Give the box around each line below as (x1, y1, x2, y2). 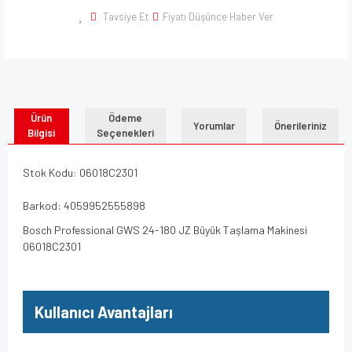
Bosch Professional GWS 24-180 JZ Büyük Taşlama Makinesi (23, 222, 307, 236)
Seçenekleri (96, 126, 154, 140)
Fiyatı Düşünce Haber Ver (162, 9, 273, 23)
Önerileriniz (273, 119, 327, 132)
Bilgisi (27, 126, 55, 140)
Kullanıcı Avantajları (35, 302, 173, 321)
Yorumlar (192, 119, 235, 132)
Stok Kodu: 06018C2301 (23, 165, 137, 179)
